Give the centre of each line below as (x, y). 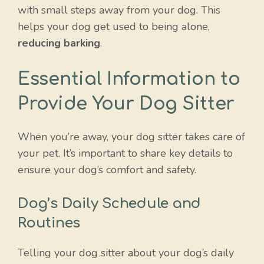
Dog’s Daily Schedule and (110, 203)
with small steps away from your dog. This (119, 10)
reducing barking (59, 43)
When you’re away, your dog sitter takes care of (131, 136)
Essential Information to (129, 79)
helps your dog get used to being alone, (114, 26)
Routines (49, 223)
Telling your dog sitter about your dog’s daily (126, 253)
